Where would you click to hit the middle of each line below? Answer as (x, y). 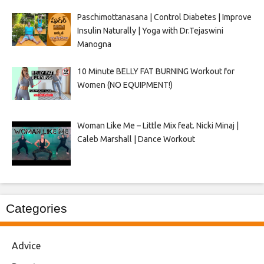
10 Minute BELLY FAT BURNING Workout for (156, 71)
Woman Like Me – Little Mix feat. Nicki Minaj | (158, 125)
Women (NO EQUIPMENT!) (125, 85)
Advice (26, 246)
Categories (37, 209)
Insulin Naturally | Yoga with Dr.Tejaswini (150, 30)
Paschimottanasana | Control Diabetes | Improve (164, 17)
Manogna (94, 44)
